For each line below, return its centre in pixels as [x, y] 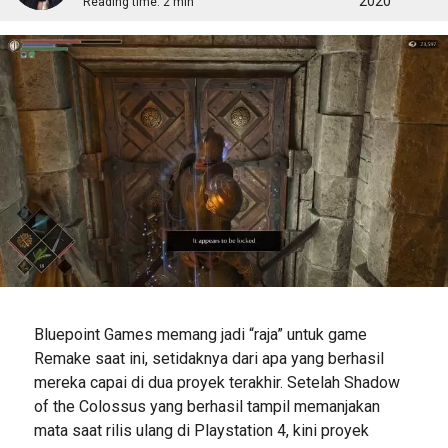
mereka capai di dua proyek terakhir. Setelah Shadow [216, 382]
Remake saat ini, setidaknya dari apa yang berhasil [208, 358]
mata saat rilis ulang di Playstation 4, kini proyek [201, 430]
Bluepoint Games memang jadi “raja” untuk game [200, 334]
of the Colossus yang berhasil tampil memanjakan [206, 406]
